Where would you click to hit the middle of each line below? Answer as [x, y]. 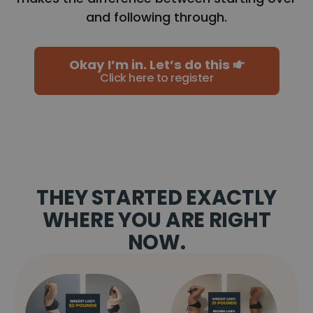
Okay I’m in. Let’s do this [149, 64]
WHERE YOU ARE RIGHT [156, 219]
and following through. [156, 17]
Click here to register [156, 78]
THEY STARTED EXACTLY [156, 197]
